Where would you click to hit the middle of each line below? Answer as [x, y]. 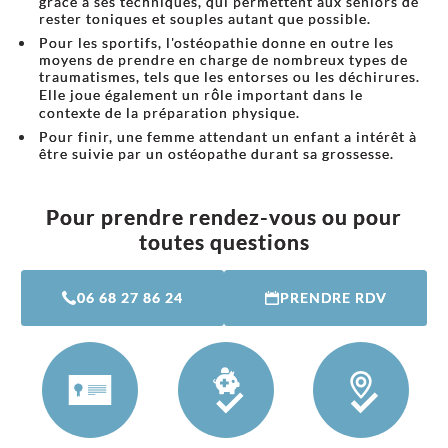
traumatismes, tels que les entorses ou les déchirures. [229, 76]
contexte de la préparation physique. [169, 112]
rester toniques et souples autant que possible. [204, 18]
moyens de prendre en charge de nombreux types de [223, 59]
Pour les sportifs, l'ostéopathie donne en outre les [216, 42]
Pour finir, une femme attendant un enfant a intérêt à [227, 136]
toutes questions [224, 241]
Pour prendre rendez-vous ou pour [224, 216]
